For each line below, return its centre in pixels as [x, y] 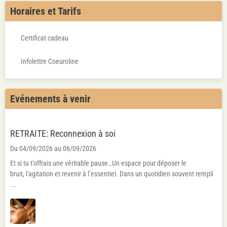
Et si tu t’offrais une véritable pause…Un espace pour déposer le [98, 184]
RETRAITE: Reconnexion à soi [63, 155]
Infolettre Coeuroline [50, 61]
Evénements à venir [50, 99]
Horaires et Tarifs [46, 11]
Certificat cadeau [45, 38]
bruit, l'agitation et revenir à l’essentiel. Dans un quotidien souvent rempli [112, 195]
